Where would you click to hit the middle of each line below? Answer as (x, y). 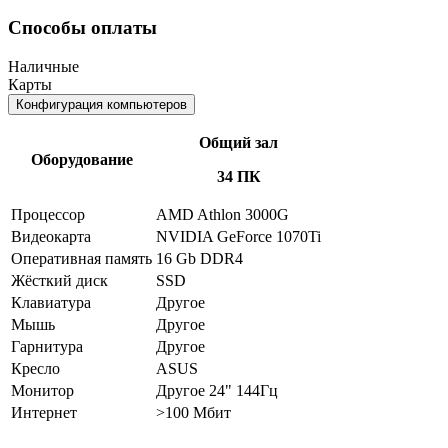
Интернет (44, 412)
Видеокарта (51, 236)
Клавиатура (51, 302)
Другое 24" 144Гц (217, 390)
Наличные (43, 66)
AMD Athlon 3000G (222, 214)
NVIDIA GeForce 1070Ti (238, 236)
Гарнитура (47, 346)
